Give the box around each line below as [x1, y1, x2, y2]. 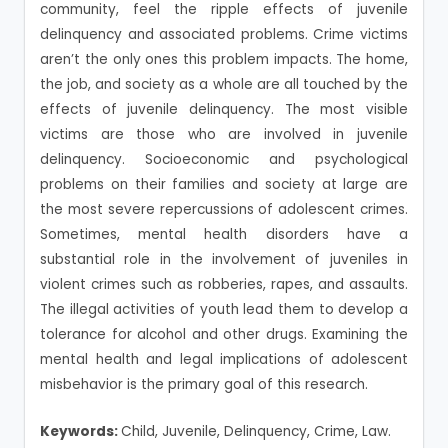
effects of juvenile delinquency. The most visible [40, 100, 408, 119]
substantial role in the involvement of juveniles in [40, 250, 408, 269]
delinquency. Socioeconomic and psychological [40, 150, 408, 169]
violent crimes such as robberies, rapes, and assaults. [40, 275, 408, 294]
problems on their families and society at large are [40, 175, 408, 194]
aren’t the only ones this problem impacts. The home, [40, 50, 408, 69]
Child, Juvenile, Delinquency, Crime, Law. [121, 421, 391, 441]
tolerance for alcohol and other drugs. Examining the [40, 325, 408, 344]
